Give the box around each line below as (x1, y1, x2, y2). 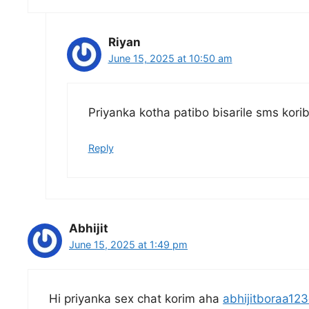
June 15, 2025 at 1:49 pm (69, 238, 188, 250)
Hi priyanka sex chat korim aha (49, 292, 223, 306)
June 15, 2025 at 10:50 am (108, 52, 232, 64)
